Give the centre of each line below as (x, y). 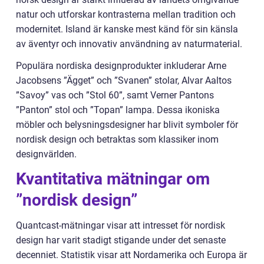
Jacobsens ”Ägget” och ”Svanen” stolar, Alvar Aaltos (124, 80)
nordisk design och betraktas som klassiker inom (117, 139)
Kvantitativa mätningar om (113, 179)
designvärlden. (46, 154)
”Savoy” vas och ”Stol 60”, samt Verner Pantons (115, 95)
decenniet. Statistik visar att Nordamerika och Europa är (131, 255)
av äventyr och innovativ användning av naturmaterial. (129, 44)
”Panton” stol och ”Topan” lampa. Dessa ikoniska (118, 110)
